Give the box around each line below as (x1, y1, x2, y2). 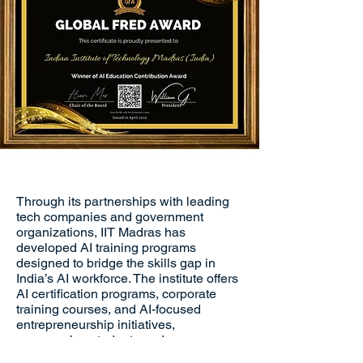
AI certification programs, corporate (16, 286, 216, 301)
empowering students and (16, 332, 164, 348)
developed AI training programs (16, 240, 196, 255)
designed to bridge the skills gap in (16, 255, 216, 271)
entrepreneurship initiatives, (16, 317, 175, 332)
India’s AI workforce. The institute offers (16, 271, 238, 286)
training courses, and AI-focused (16, 301, 201, 317)
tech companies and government (16, 209, 203, 224)
